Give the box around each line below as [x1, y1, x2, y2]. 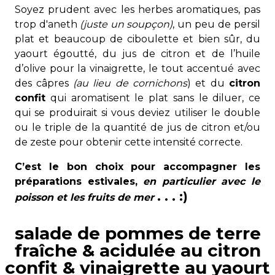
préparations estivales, [15, 176, 143, 187]
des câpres [15, 77, 73, 89]
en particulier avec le [143, 176, 260, 187]
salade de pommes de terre [14, 223, 261, 244]
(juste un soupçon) [80, 18, 172, 30]
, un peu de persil [172, 18, 260, 30]
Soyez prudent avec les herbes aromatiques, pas [15, 4, 260, 15]
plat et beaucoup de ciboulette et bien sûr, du [15, 33, 260, 45]
